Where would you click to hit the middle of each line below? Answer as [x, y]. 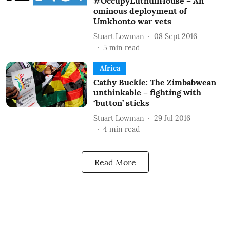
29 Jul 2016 [172, 118]
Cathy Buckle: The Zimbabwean [155, 82]
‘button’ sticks [121, 103]
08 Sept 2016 [175, 36]
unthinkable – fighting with [147, 92]
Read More [115, 162]
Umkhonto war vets [132, 21]
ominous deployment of [140, 11]
